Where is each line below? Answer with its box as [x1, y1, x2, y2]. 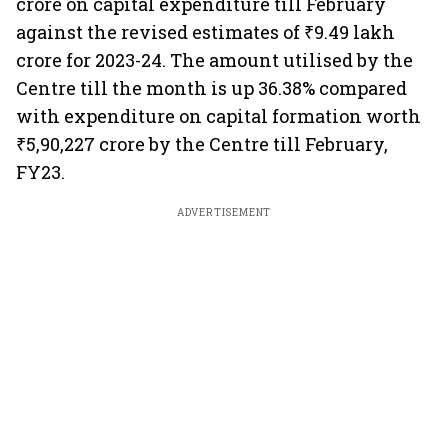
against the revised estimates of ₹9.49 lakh [16, 20, 395, 44]
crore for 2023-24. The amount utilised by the [16, 48, 413, 72]
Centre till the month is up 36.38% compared [16, 76, 407, 100]
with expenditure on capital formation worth [16, 104, 421, 128]
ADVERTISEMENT [176, 206, 272, 219]
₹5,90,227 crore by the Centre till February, [16, 132, 388, 156]
